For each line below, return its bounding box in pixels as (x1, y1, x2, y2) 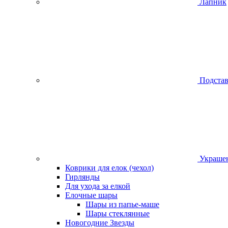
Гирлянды (65, 173, 100, 181)
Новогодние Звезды (65, 218, 134, 227)
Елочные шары (65, 191, 118, 199)
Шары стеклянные (85, 209, 150, 218)
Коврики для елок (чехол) (65, 163, 154, 172)
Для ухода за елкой (65, 182, 130, 190)
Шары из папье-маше (85, 200, 159, 209)
